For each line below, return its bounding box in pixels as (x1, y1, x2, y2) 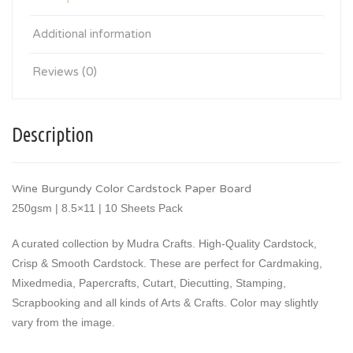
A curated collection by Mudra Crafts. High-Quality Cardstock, (12, 237, 317, 250)
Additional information (32, 27, 151, 41)
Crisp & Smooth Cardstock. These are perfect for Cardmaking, (12, 257, 322, 269)
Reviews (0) (32, 65, 97, 79)
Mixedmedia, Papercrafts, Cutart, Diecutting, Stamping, (12, 277, 286, 289)
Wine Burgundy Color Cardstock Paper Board (12, 182, 251, 195)
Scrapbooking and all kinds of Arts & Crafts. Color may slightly (12, 296, 318, 309)
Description (12, 124, 94, 146)
